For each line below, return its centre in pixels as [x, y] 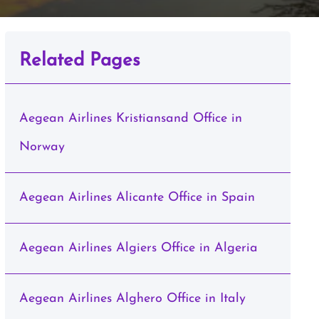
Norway [42, 147]
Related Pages [79, 61]
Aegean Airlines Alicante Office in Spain [137, 198]
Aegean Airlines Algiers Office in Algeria [138, 248]
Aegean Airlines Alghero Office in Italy [132, 299]
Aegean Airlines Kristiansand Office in [130, 119]
